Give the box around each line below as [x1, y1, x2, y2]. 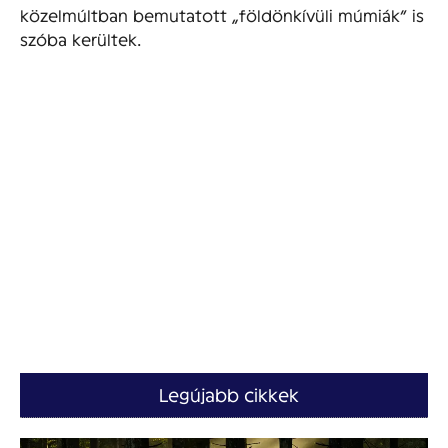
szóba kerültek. [20, 28, 141, 48]
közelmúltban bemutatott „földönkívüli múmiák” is [20, 4, 424, 24]
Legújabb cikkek [159, 384, 299, 406]
